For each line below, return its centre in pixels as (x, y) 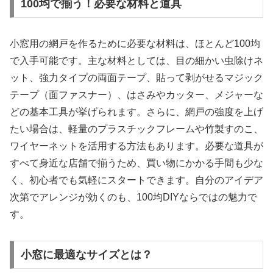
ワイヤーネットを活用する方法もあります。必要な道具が (136, 146)
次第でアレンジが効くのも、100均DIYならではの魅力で (133, 197)
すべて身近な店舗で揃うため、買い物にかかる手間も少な (136, 163)
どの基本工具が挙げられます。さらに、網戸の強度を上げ (136, 112)
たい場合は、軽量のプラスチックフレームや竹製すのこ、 (136, 129)
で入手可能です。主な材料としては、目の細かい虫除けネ (136, 61)
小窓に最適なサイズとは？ (86, 254)
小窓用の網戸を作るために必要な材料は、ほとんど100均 (135, 44)
